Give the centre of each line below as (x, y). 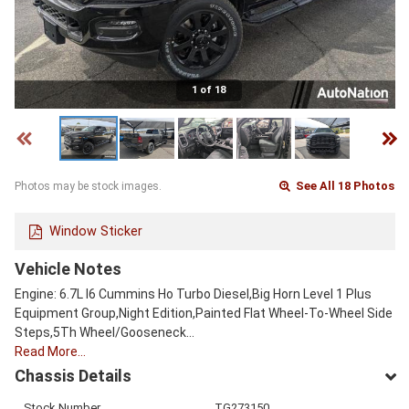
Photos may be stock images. (88, 187)
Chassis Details (73, 375)
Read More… (50, 351)
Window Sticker (96, 231)
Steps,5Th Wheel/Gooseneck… (105, 332)
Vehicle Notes (68, 268)
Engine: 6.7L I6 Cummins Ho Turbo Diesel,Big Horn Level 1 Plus (193, 294)
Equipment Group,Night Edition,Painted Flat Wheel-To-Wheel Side (204, 313)
